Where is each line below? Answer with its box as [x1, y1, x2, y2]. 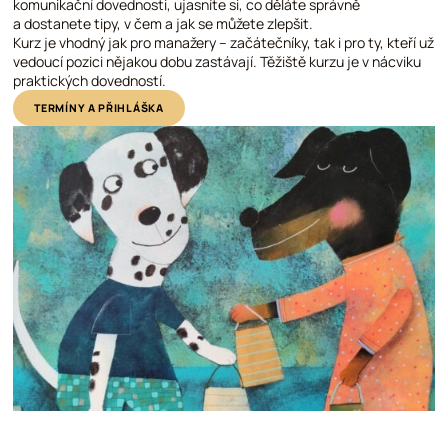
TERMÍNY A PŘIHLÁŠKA [34, 100, 164, 115]
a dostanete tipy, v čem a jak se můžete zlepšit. [13, 14, 314, 34]
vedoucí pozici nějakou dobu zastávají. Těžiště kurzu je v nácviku [13, 52, 422, 72]
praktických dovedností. [13, 71, 167, 91]
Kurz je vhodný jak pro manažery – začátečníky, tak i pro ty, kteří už [13, 33, 435, 53]
